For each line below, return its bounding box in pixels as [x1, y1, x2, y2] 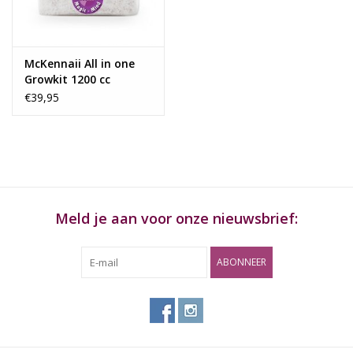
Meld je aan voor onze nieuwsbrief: [55, 209, 298, 229]
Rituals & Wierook [12, 25, 103, 40]
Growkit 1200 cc [24, 72, 110, 87]
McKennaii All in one [24, 56, 135, 72]
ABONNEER [216, 255, 266, 269]
